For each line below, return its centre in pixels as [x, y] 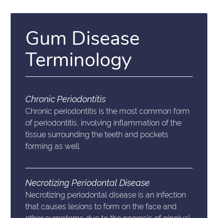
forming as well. [53, 146]
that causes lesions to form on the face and [101, 207]
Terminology [79, 60]
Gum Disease [83, 39]
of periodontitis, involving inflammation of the [104, 123]
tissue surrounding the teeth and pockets [97, 135]
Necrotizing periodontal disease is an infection [106, 195]
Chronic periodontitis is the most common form [108, 111]
